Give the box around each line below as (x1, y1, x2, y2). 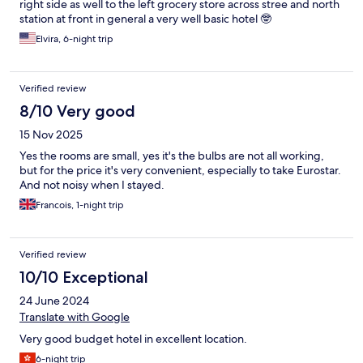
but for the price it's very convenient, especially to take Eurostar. (19, 163, 341, 178)
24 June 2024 (19, 293, 89, 309)
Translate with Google (19, 310, 130, 325)
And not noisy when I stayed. (19, 177, 164, 193)
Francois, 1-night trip (36, 199, 124, 212)
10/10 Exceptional (19, 267, 148, 288)
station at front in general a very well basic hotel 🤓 (19, 11, 271, 27)
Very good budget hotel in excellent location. (19, 331, 247, 347)
